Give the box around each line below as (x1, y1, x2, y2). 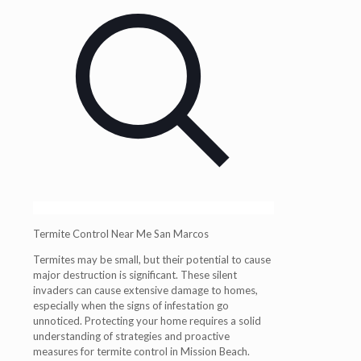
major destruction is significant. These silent (33, 268, 237, 281)
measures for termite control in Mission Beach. (33, 345, 250, 358)
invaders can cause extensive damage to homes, (33, 284, 258, 297)
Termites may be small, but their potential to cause (33, 253, 271, 266)
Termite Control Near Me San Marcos (33, 227, 209, 240)
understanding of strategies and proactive (33, 330, 230, 342)
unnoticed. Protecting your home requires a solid (33, 314, 261, 327)
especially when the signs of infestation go (33, 299, 229, 312)
